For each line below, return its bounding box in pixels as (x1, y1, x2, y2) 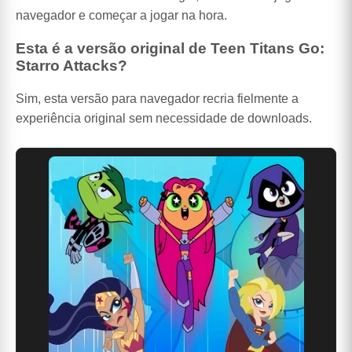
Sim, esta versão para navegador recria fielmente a (16, 92, 299, 106)
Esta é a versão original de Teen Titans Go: (16, 39, 324, 57)
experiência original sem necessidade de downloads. (16, 112, 312, 126)
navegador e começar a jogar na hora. (16, 9, 227, 23)
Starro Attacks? (16, 57, 127, 74)
